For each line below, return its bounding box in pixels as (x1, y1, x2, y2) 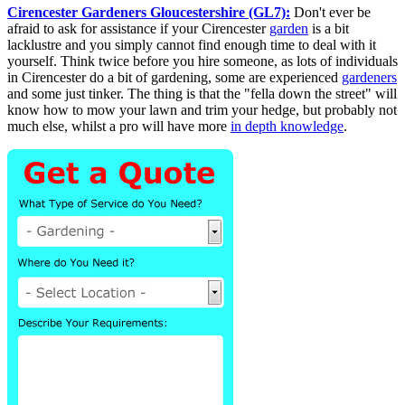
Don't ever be (290, 4, 371, 20)
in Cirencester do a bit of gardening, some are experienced (7, 69, 342, 85)
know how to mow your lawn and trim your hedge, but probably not (7, 101, 397, 118)
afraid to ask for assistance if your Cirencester (7, 20, 269, 36)
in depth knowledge (231, 118, 344, 134)
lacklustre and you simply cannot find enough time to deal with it (7, 36, 376, 52)
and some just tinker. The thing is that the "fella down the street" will (7, 85, 397, 101)
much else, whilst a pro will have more (7, 118, 231, 134)
